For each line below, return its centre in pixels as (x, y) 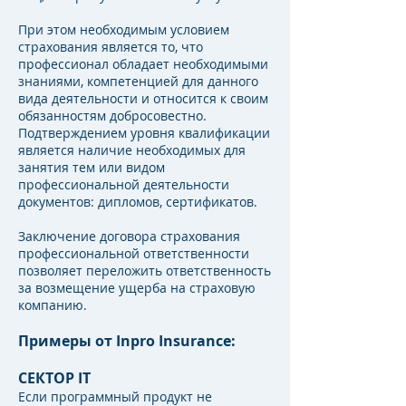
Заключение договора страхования (129, 236)
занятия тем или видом (92, 167)
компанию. (53, 305)
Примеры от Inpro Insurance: (127, 341)
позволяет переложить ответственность (145, 271)
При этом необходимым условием (124, 29)
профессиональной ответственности (134, 253)
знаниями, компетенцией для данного (138, 81)
